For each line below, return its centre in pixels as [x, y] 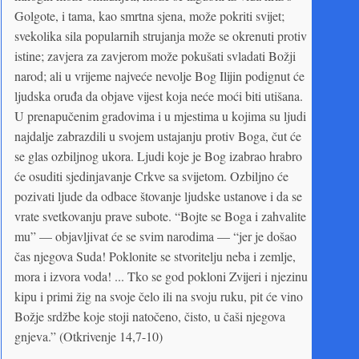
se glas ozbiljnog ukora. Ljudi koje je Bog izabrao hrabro [158, 155]
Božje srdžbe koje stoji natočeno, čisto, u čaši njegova [150, 316]
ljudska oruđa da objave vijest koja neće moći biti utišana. [159, 95]
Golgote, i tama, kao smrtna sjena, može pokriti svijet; [149, 15]
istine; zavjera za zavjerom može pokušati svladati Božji [155, 55]
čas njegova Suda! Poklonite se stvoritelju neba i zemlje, [155, 256]
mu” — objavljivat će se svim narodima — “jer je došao [155, 236]
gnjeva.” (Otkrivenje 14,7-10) [89, 336]
